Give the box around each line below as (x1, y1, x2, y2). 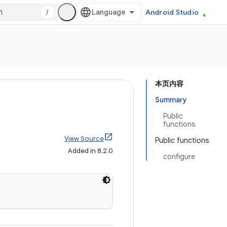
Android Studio (145, 8, 199, 17)
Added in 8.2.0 (68, 146, 113, 155)
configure (163, 152, 195, 161)
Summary (155, 95, 187, 104)
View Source (64, 134, 104, 143)
